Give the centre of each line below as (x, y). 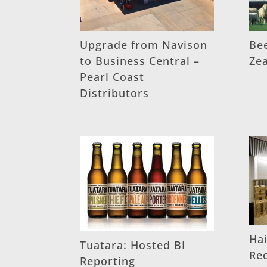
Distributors (115, 93)
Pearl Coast (112, 77)
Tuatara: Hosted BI (133, 245)
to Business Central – (140, 60)
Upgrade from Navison (144, 44)
